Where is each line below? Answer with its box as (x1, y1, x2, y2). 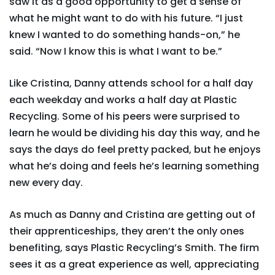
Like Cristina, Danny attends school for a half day (9, 76, 253, 90)
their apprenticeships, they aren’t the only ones (9, 224, 244, 238)
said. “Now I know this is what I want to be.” (9, 44, 222, 58)
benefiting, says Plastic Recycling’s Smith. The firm (9, 241, 259, 255)
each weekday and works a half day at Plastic (9, 93, 237, 107)
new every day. (9, 176, 83, 190)
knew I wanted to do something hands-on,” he (9, 28, 240, 42)
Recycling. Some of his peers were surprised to (9, 109, 240, 123)
